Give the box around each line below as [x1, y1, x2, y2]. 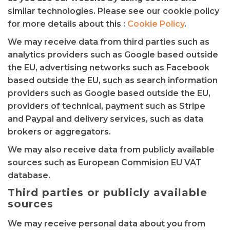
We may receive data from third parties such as [8, 37, 209, 47]
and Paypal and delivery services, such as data [8, 114, 203, 124]
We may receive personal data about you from [8, 219, 205, 228]
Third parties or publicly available [8, 186, 207, 199]
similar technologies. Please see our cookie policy [8, 6, 219, 16]
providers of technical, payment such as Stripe [8, 101, 205, 111]
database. [8, 170, 50, 180]
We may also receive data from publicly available [8, 145, 215, 155]
